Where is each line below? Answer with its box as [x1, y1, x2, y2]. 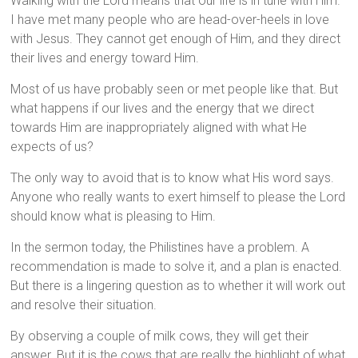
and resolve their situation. [10, 297, 157, 313]
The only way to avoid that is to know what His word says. [10, 170, 335, 186]
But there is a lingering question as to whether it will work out [10, 278, 346, 294]
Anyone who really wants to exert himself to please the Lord [10, 189, 346, 205]
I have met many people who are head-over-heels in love [10, 12, 330, 28]
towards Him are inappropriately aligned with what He [10, 120, 308, 136]
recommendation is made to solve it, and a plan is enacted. [10, 259, 343, 275]
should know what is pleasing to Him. [10, 209, 217, 225]
